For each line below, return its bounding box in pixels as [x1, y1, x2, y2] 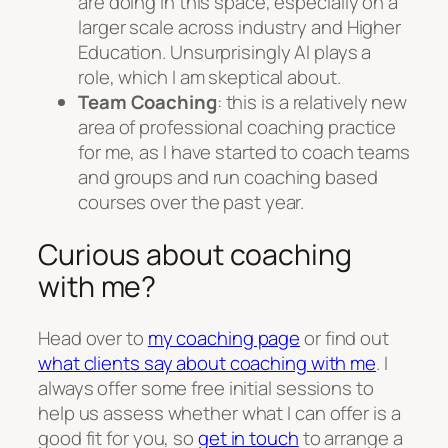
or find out [300, 325, 389, 352]
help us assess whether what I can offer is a [38, 400, 401, 427]
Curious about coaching [38, 234, 352, 274]
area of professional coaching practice [78, 113, 397, 140]
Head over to [38, 325, 148, 352]
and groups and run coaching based [78, 163, 378, 190]
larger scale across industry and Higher [78, 13, 402, 40]
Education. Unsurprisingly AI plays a [78, 38, 372, 65]
